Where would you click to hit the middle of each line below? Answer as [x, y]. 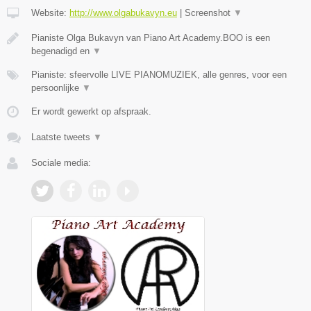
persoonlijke [57, 88]
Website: [50, 13]
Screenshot [209, 13]
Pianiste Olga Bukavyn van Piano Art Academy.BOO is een [151, 38]
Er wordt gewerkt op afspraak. [91, 112]
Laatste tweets [62, 137]
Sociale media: [61, 163]
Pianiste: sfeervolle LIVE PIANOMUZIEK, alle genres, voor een [159, 75]
